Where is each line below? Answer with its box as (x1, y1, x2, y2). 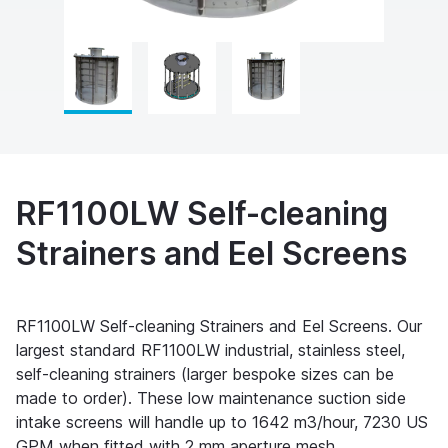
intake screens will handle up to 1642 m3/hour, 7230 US (16, 412, 428, 432)
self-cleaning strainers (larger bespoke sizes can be (16, 364, 394, 384)
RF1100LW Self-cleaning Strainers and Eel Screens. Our (16, 316, 422, 336)
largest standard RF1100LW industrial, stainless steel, (16, 340, 405, 360)
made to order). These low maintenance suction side (16, 388, 406, 408)
